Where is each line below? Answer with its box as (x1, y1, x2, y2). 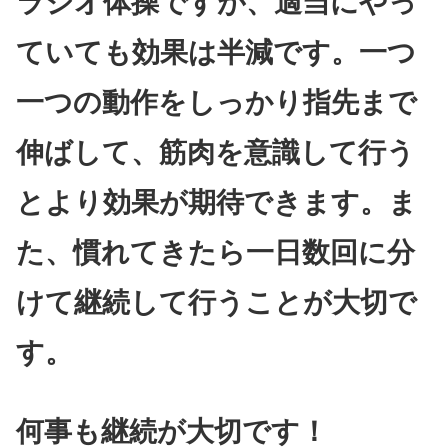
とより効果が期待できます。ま (16, 187, 417, 219)
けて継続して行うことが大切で (16, 287, 417, 319)
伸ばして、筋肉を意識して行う (16, 137, 415, 169)
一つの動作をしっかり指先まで (16, 87, 417, 119)
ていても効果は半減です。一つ (16, 37, 416, 69)
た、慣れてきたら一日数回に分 (16, 237, 415, 269)
